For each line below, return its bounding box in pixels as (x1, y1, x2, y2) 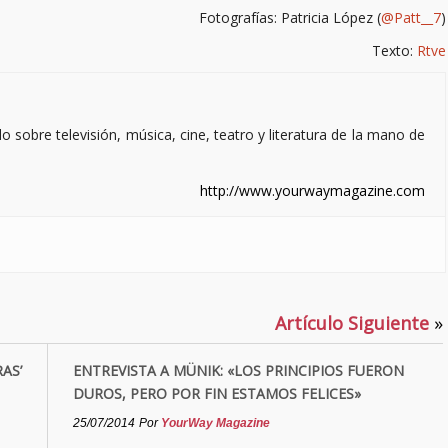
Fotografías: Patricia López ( (199, 8, 381, 27)
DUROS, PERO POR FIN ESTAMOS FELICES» (73, 384, 361, 403)
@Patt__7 (381, 8, 441, 27)
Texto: (372, 41, 417, 60)
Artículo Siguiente (275, 311, 434, 335)
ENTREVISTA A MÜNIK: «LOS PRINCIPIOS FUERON (73, 361, 404, 380)
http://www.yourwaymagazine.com (200, 181, 425, 200)
